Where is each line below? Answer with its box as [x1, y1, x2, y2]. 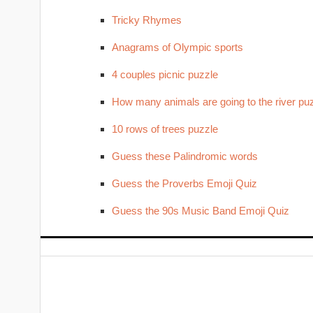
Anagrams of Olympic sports [111, 41, 243, 53]
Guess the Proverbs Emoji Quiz [111, 177, 257, 189]
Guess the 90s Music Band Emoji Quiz [111, 205, 289, 217]
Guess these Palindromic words [111, 150, 258, 162]
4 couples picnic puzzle [111, 68, 218, 80]
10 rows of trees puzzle [111, 123, 218, 135]
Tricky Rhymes [111, 14, 182, 26]
